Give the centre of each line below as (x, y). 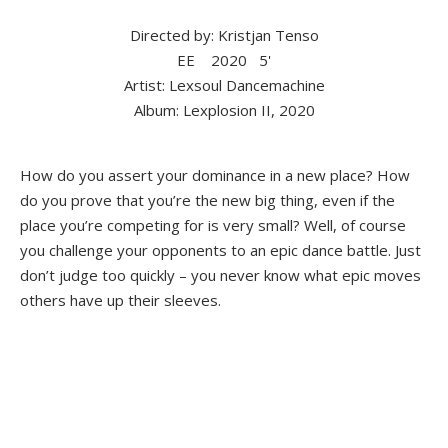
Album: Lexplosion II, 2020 (224, 109)
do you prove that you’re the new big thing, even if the (207, 199)
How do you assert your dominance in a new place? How (215, 174)
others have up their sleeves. (120, 299)
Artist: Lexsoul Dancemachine (224, 84)
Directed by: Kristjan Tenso (224, 34)
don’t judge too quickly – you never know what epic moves (220, 274)
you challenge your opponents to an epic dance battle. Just (220, 249)
